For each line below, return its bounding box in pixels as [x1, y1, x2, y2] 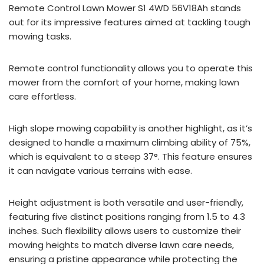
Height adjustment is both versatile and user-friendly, [9, 196, 243, 209]
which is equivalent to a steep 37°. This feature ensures [9, 150, 252, 163]
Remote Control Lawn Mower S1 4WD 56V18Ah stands [9, 2, 241, 14]
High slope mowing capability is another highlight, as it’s [9, 122, 252, 134]
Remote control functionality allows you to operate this [9, 62, 253, 74]
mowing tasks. [9, 30, 71, 42]
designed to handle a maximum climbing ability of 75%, [9, 136, 250, 148]
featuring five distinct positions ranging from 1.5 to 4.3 [9, 210, 245, 223]
